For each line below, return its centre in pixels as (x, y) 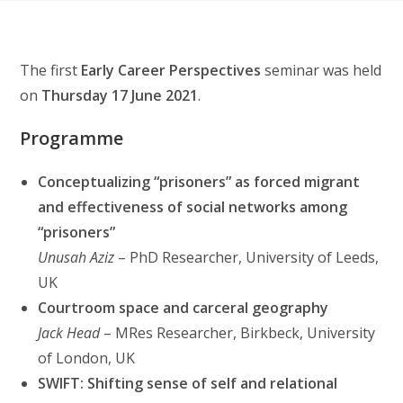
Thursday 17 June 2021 (120, 95)
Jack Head (69, 333)
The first (51, 70)
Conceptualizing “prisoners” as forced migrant (199, 182)
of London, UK (87, 358)
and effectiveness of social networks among (193, 207)
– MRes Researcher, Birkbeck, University (238, 333)
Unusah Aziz (76, 257)
